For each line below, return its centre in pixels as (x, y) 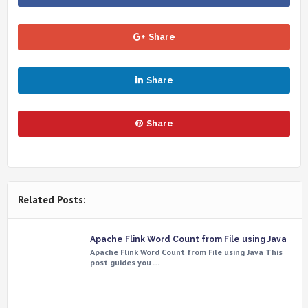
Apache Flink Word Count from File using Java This (186, 252)
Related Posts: (52, 200)
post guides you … (125, 262)
